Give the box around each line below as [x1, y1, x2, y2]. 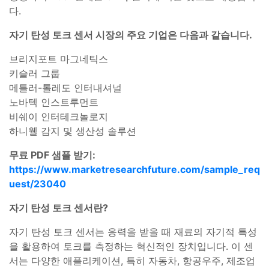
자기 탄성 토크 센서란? [9, 201, 108, 214]
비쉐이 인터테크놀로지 [9, 110, 108, 122]
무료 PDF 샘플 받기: [9, 148, 95, 161]
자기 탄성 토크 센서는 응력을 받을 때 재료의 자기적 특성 [9, 225, 257, 238]
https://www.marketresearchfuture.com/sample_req [9, 163, 260, 175]
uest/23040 [9, 177, 66, 190]
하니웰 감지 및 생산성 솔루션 [9, 124, 136, 137]
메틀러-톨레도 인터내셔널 [9, 81, 122, 94]
